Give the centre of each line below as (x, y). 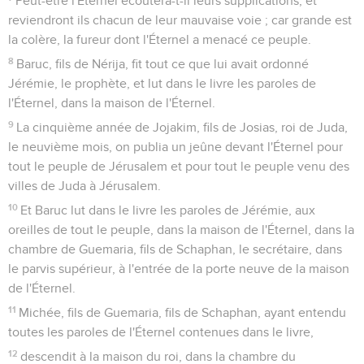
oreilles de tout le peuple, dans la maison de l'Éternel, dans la (181, 230)
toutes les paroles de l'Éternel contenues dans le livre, (161, 332)
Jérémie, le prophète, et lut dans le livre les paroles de (162, 83)
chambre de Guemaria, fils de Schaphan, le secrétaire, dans (175, 249)
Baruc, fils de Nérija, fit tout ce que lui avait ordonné (163, 64)
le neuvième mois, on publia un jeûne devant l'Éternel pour (175, 147)
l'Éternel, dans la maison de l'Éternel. (112, 103)
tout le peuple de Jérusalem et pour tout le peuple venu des (179, 166)
